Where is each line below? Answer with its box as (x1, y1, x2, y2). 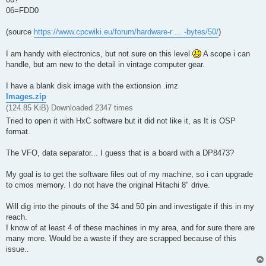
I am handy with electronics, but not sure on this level (6, 49, 192, 58)
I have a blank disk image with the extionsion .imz (6, 81, 178, 90)
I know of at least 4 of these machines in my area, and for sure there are (6, 223, 255, 232)
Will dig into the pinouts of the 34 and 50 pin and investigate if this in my (6, 201, 254, 211)
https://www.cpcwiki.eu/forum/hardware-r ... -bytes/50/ (34, 27, 218, 36)
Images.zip (6, 91, 46, 101)
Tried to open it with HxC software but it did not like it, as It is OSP (6, 116, 236, 125)
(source (6, 27, 34, 36)
